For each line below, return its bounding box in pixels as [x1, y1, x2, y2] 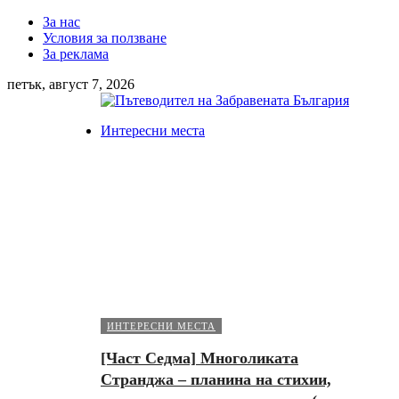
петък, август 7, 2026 [7, 77, 134, 92]
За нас [43, 14, 80, 29]
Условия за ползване [43, 30, 167, 45]
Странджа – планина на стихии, [101, 370, 331, 388]
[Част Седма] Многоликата [101, 348, 298, 367]
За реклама [43, 46, 109, 61]
